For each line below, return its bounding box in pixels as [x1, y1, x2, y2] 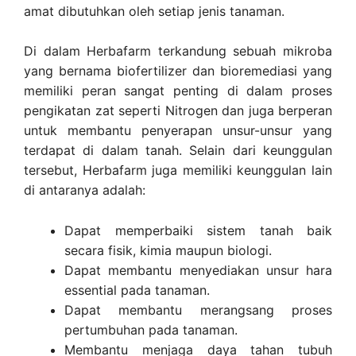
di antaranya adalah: [24, 182, 145, 199]
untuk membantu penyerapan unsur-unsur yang [24, 122, 332, 139]
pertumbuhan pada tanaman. [64, 321, 238, 338]
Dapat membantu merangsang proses [64, 301, 332, 318]
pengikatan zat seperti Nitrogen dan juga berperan [24, 103, 332, 119]
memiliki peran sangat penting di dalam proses [24, 83, 332, 99]
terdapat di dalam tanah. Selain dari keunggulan [24, 142, 332, 159]
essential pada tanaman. [64, 281, 210, 298]
